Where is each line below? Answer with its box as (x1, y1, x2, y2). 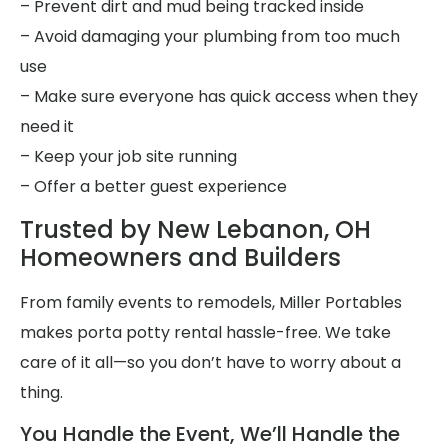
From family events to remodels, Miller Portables (20, 291, 402, 315)
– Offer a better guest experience (20, 174, 287, 198)
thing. (20, 381, 63, 405)
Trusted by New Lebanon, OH (20, 213, 371, 247)
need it (20, 114, 74, 138)
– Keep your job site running (20, 144, 237, 168)
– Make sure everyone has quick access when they (20, 84, 418, 108)
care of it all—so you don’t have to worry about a (20, 351, 401, 375)
